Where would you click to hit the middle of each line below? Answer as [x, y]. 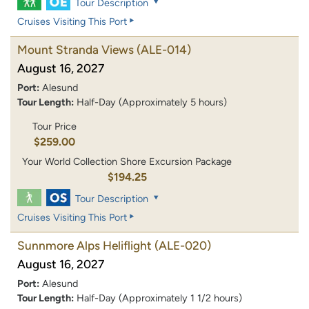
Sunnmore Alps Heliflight [84, 246]
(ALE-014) [164, 49]
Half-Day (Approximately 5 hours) [152, 102]
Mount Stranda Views [76, 49]
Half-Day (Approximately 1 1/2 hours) [159, 298]
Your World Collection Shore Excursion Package [127, 162]
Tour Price [54, 127]
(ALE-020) [183, 246]
